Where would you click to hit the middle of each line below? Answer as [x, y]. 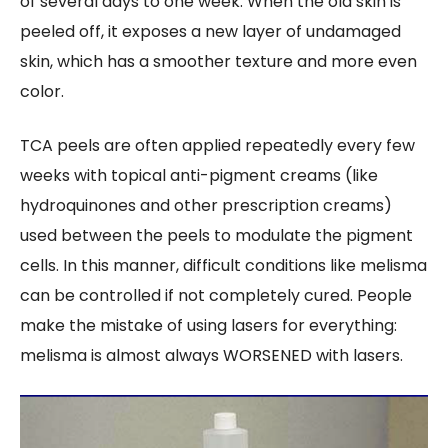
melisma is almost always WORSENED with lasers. [211, 355]
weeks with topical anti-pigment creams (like [199, 175]
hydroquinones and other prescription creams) [206, 205]
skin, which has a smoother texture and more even [218, 61]
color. [42, 91]
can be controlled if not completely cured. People [216, 295]
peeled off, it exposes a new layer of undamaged [210, 31]
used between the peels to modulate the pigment [216, 235]
